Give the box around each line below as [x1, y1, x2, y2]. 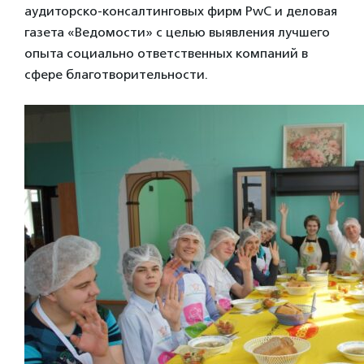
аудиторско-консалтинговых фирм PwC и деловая [24, 2, 337, 19]
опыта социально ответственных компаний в [24, 45, 308, 61]
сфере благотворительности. [24, 66, 208, 82]
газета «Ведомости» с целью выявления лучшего [24, 24, 330, 40]
